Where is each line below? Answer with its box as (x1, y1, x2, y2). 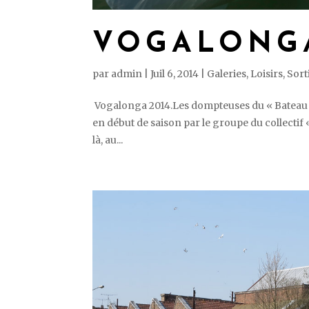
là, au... (92, 134, 123, 147)
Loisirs (250, 68, 283, 81)
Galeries (207, 68, 247, 81)
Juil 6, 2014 (150, 68, 199, 81)
